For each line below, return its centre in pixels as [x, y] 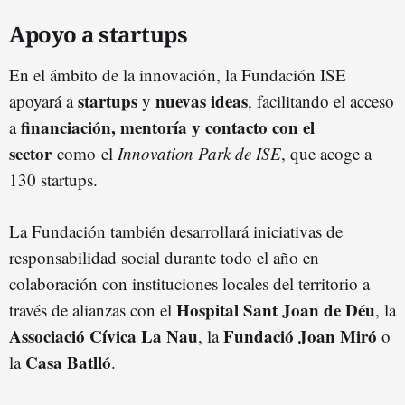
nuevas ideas [202, 100]
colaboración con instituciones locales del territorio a [189, 283]
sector [33, 153]
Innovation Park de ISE [197, 153]
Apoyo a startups [98, 33]
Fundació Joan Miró [300, 335]
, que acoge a [326, 153]
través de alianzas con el [93, 309]
